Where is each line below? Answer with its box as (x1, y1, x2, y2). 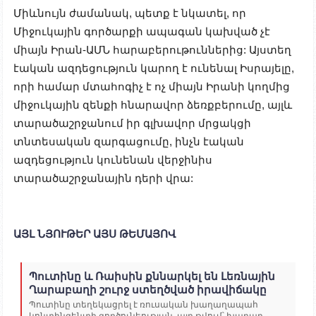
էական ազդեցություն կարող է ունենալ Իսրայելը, (13, 62, 294, 75)
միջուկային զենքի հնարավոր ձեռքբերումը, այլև (13, 99, 292, 111)
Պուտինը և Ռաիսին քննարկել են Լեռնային (29, 269, 275, 282)
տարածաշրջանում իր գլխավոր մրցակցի (13, 117, 251, 130)
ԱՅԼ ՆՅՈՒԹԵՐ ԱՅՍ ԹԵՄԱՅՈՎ (13, 227, 176, 240)
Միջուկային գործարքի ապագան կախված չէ (13, 25, 270, 38)
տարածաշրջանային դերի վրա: (13, 172, 193, 185)
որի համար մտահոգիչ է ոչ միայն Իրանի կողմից (13, 80, 290, 93)
